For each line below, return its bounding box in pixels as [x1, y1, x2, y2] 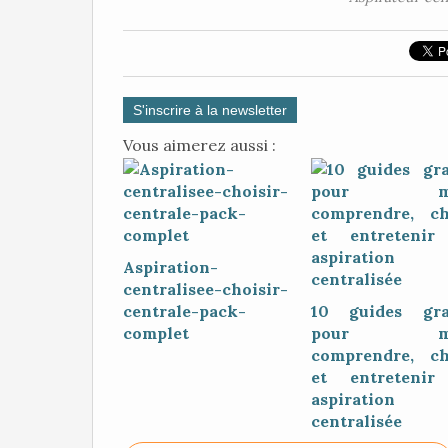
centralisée [310, 411, 402, 431]
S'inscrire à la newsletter [133, 102, 287, 118]
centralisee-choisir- [123, 279, 288, 299]
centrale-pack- [123, 301, 246, 321]
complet [123, 323, 189, 343]
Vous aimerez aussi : [123, 135, 276, 155]
